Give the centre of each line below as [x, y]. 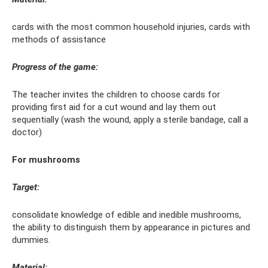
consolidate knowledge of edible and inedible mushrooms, [127, 215]
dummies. [31, 240]
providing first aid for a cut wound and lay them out [114, 107]
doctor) [27, 133]
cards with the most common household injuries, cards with [131, 27]
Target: [26, 188]
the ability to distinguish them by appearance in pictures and [131, 228]
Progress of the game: [55, 67]
